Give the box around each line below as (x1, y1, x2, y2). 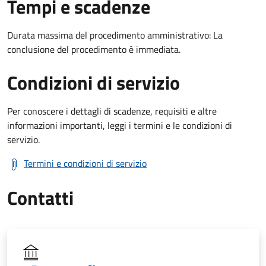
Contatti (7, 183, 74, 212)
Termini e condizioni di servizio (24, 156, 147, 170)
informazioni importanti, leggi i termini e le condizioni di (7, 118, 232, 132)
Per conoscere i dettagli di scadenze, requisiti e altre (7, 103, 217, 118)
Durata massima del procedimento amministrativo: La (7, 27, 223, 42)
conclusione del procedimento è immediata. (7, 42, 180, 56)
